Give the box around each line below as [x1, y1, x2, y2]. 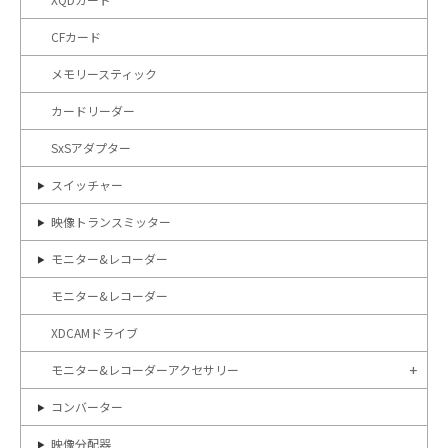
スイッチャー [51, 176, 123, 193]
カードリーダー [51, 102, 135, 119]
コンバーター [51, 398, 123, 415]
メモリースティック [51, 65, 157, 82]
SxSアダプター [51, 139, 131, 156]
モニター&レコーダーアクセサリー [51, 361, 239, 378]
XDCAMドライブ [51, 324, 138, 341]
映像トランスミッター [51, 213, 171, 230]
